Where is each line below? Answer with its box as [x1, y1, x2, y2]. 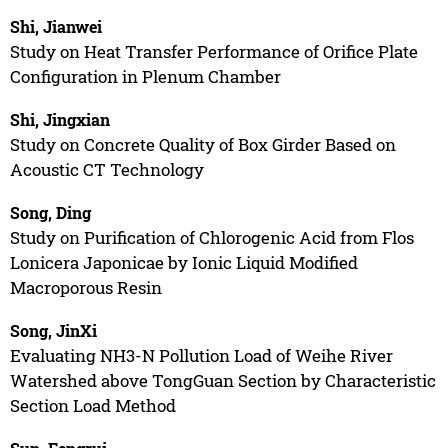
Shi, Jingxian [9, 108, 110, 130]
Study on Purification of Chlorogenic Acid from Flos [9, 225, 414, 249]
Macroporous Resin [9, 275, 162, 299]
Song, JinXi [9, 319, 97, 341]
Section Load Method [9, 393, 176, 417]
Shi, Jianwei [9, 15, 102, 37]
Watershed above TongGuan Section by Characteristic [9, 368, 436, 392]
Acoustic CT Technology [9, 157, 204, 181]
